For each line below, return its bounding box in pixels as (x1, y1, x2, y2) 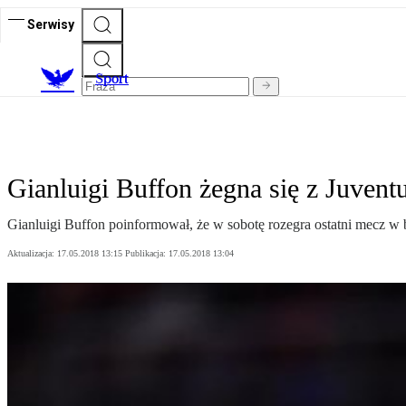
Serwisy (27, 16, 74, 32)
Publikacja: (125, 248, 169, 259)
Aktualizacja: (7, 248, 57, 259)
